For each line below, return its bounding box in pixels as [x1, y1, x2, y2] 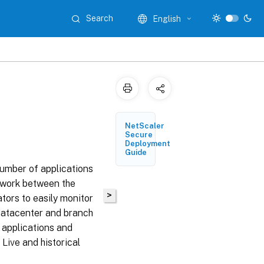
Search [86, 14, 114, 23]
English [153, 14, 181, 24]
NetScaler [125, 121, 164, 130]
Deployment [125, 139, 170, 148]
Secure [125, 130, 153, 139]
